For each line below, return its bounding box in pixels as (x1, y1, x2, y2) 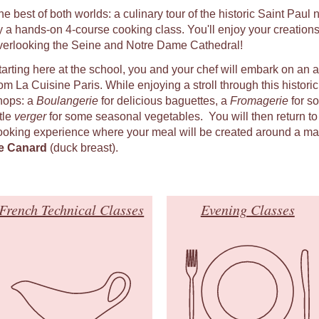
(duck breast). (46, 141, 118, 154)
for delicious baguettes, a (98, 94, 230, 107)
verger (14, 110, 46, 122)
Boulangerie (36, 94, 98, 107)
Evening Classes (200, 200, 295, 219)
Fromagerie (229, 94, 288, 107)
